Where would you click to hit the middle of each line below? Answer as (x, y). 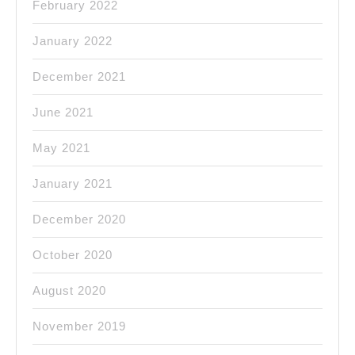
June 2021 (63, 113)
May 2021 (61, 148)
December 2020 (79, 219)
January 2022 (73, 41)
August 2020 (69, 291)
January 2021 (73, 184)
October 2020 (73, 255)
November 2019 (79, 326)
